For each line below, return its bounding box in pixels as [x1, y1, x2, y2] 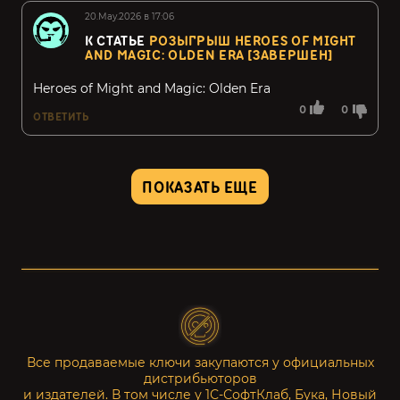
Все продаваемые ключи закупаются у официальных [26, 354, 374, 371]
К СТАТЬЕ [85, 33, 149, 50]
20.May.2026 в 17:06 [85, 11, 174, 22]
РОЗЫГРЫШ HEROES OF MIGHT [148, 33, 357, 50]
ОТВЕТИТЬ [33, 110, 89, 124]
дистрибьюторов [143, 371, 257, 387]
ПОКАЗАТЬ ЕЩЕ [142, 178, 258, 197]
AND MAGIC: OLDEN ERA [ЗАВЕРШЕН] [85, 47, 333, 64]
